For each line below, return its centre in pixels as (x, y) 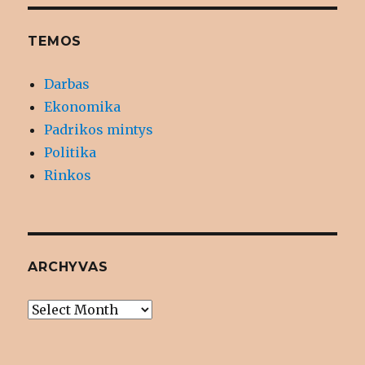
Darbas (67, 84)
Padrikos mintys (99, 130)
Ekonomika (83, 107)
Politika (70, 153)
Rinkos (68, 176)
